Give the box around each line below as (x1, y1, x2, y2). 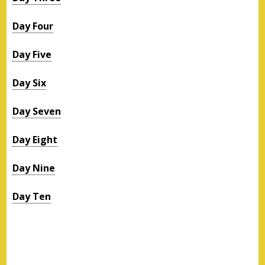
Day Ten (12, 189, 51, 203)
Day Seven (12, 104, 62, 118)
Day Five (12, 47, 52, 61)
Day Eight (12, 132, 58, 146)
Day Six (12, 76, 47, 89)
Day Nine (12, 161, 56, 174)
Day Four (12, 19, 54, 33)
